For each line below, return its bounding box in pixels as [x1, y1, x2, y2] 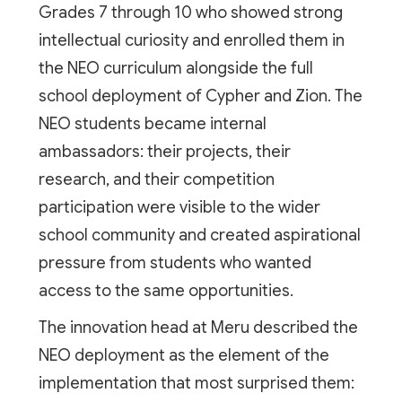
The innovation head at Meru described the [38, 317, 358, 337]
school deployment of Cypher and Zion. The [38, 85, 363, 106]
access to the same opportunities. [38, 280, 293, 301]
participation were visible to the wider [38, 197, 320, 217]
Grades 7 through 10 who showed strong [38, 2, 343, 22]
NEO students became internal [38, 113, 267, 134]
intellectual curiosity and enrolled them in [38, 30, 345, 50]
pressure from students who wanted [38, 252, 311, 273]
